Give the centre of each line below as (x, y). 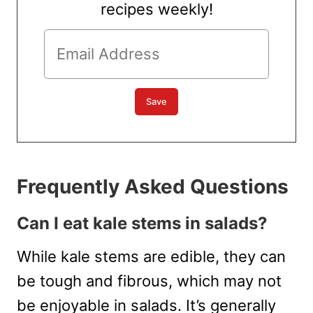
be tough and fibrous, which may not (149, 281)
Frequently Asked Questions (153, 187)
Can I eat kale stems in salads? (142, 224)
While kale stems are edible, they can (151, 257)
